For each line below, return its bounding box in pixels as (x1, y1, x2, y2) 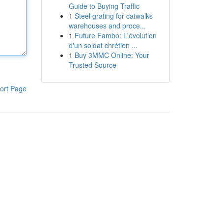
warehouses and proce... (68, 21, 146, 30)
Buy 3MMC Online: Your (74, 50, 149, 60)
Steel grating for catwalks (74, 11, 153, 21)
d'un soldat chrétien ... (68, 40, 137, 50)
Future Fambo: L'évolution (74, 30, 157, 40)
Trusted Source (68, 60, 116, 70)
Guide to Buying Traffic (68, 1, 139, 11)
